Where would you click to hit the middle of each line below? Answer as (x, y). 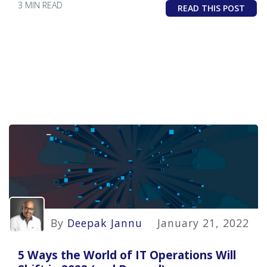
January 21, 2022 (203, 223)
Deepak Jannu (105, 223)
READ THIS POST (211, 8)
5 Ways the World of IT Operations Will (127, 255)
